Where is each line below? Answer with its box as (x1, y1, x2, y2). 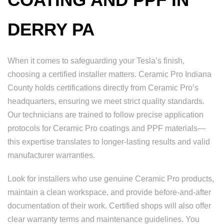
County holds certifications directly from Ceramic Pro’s (7, 83, 198, 92)
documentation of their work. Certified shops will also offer (7, 201, 211, 210)
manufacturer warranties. (7, 151, 95, 159)
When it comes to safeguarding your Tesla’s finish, (7, 56, 184, 65)
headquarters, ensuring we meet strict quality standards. (7, 97, 204, 105)
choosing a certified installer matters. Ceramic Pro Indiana (7, 70, 211, 78)
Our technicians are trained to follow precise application (7, 110, 203, 119)
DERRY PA (7, 19, 94, 39)
